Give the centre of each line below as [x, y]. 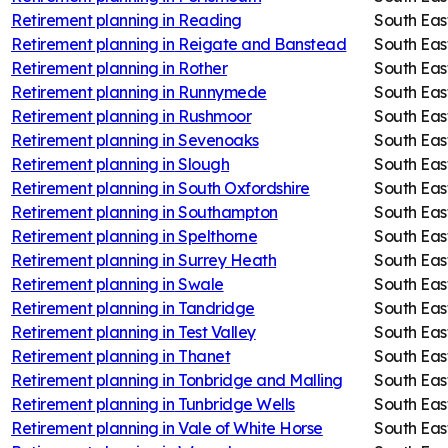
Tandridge [216, 307]
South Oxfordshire [243, 187]
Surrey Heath [227, 259]
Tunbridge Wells [236, 403]
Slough [203, 163]
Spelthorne [217, 235]
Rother [202, 67]
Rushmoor [214, 115]
